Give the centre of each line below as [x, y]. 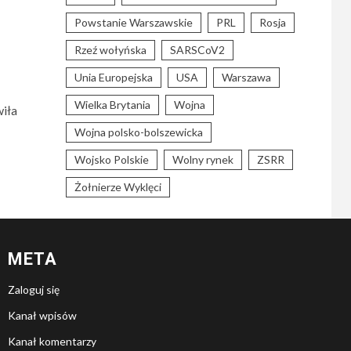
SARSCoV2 [197, 50]
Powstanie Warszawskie [133, 22]
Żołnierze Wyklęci [118, 187]
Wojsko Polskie [111, 159]
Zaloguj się [34, 289]
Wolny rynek [203, 159]
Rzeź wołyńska [110, 50]
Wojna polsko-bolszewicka [138, 132]
